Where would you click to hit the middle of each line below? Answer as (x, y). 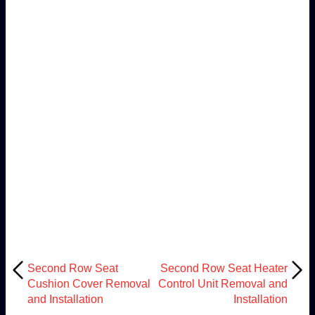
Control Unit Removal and (223, 283)
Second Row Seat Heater (224, 268)
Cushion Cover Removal (89, 283)
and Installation (65, 299)
